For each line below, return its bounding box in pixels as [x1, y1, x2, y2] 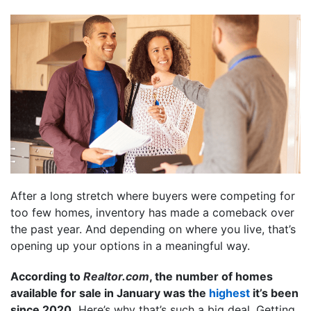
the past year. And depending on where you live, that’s [10, 221, 296, 236]
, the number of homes [149, 269, 273, 283]
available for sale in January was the [10, 285, 209, 300]
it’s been [250, 285, 299, 300]
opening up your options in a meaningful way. [10, 238, 250, 253]
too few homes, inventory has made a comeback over [10, 205, 294, 219]
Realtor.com [83, 269, 149, 283]
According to [10, 269, 83, 283]
